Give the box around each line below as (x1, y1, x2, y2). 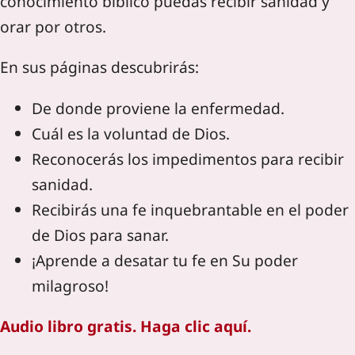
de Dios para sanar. (32, 223, 169, 246)
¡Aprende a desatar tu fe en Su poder (32, 249, 298, 271)
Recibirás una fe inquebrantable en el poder (32, 198, 349, 220)
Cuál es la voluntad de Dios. (32, 122, 230, 144)
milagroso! (32, 274, 109, 296)
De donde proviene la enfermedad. (32, 97, 284, 119)
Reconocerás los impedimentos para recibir (32, 147, 344, 170)
